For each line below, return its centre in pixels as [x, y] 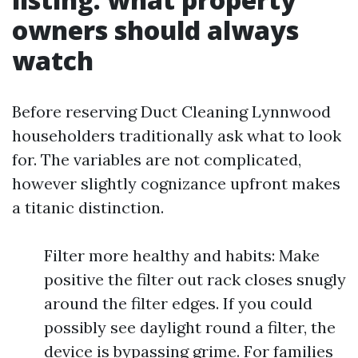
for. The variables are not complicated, [157, 159]
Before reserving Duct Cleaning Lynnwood [171, 111]
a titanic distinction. [88, 207]
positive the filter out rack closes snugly [195, 279]
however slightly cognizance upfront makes [176, 183]
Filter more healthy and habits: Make [182, 255]
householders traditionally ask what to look [177, 135]
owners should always [155, 30]
